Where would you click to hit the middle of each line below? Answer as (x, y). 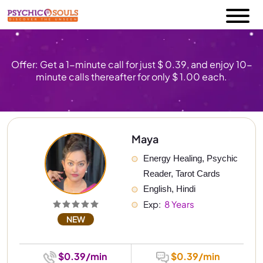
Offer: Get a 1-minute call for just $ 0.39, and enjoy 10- (131, 65)
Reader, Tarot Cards (182, 174)
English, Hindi (169, 189)
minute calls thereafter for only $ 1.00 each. (131, 77)
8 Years (178, 204)
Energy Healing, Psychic (192, 159)
